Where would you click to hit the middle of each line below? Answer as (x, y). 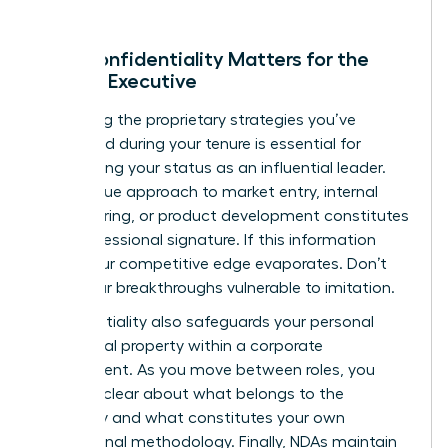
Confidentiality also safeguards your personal (205, 321)
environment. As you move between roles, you (206, 369)
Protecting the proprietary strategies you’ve (196, 119)
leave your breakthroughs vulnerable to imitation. (216, 287)
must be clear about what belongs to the (190, 393)
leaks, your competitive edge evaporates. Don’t (212, 263)
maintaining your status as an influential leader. (211, 167)
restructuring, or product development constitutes (223, 215)
